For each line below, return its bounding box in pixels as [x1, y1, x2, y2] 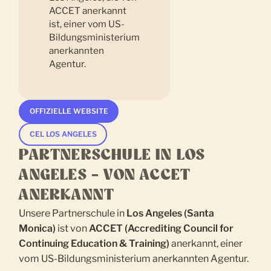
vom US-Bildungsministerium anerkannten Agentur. [19, 253, 249, 265]
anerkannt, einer [169, 238, 243, 250]
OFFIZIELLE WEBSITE [29, 106, 108, 116]
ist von [56, 223, 90, 235]
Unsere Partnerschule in [19, 207, 127, 220]
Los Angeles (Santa [126, 207, 215, 220]
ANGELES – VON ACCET [19, 168, 191, 183]
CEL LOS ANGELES [29, 129, 97, 139]
